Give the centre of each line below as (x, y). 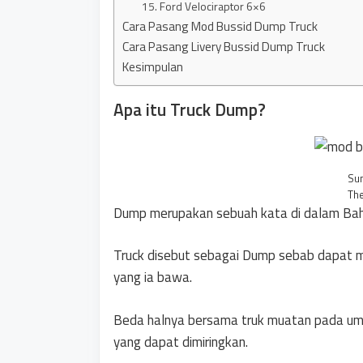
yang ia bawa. (153, 277)
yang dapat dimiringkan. (181, 342)
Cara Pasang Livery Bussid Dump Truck (224, 46)
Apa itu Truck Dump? (190, 109)
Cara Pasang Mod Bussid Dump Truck (220, 26)
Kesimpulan (153, 66)
